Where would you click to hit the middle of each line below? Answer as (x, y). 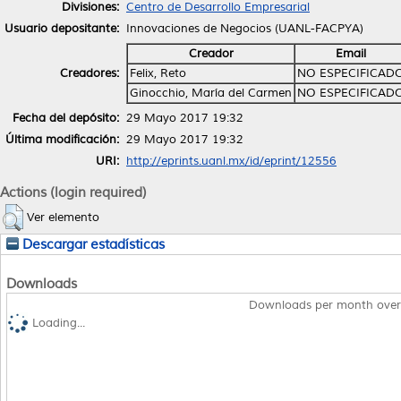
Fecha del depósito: (66, 118)
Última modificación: (62, 139)
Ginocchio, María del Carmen (211, 93)
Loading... (59, 323)
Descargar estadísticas (92, 245)
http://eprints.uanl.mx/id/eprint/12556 (231, 161)
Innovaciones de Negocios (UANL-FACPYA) (245, 28)
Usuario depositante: (62, 28)
